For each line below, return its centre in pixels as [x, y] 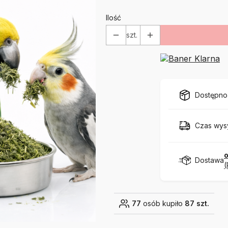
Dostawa [209, 160]
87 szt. [197, 203]
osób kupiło [163, 203]
